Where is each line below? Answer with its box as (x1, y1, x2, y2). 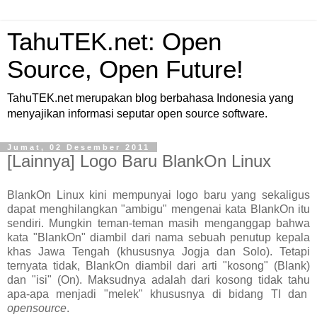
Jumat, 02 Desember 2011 (7, 143, 150, 151)
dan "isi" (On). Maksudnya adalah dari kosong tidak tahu (7, 273, 310, 286)
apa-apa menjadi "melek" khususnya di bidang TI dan (7, 287, 310, 300)
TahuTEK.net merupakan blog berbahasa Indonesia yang (7, 92, 294, 104)
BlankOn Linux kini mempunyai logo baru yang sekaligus (7, 188, 310, 201)
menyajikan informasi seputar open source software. (7, 108, 267, 120)
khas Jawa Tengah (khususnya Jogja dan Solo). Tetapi (7, 245, 310, 258)
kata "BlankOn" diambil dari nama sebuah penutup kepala (7, 231, 310, 243)
